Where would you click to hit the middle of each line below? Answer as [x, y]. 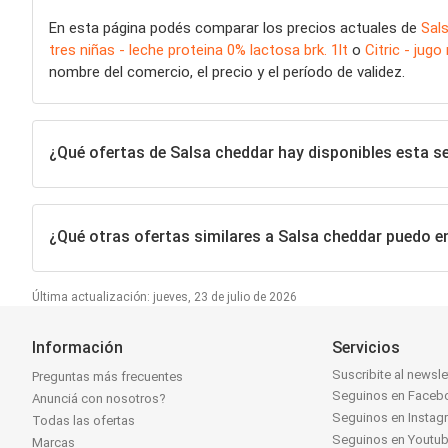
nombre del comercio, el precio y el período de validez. [227, 72]
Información [77, 347]
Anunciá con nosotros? [99, 398]
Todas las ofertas [83, 420]
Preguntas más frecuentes [107, 376]
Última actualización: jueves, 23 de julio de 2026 [164, 297]
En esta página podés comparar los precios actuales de [235, 28]
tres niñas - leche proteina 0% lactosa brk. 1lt [198, 50]
